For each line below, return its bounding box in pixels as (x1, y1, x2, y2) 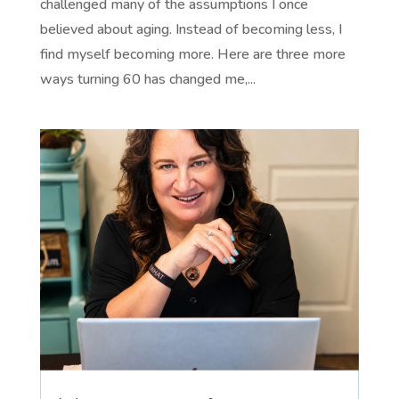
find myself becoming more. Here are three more (39, 44, 346, 64)
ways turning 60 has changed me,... (39, 69, 256, 89)
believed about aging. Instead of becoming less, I (39, 19, 342, 39)
